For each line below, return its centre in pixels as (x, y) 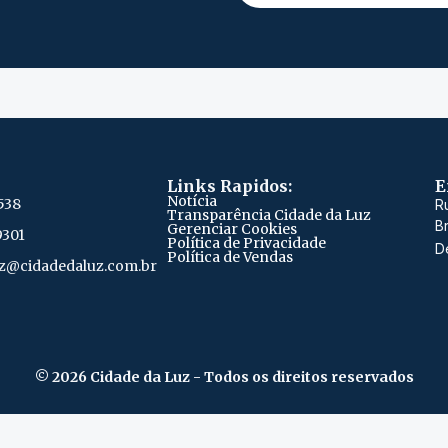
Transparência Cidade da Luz (269, 215)
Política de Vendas (230, 257)
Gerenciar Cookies (232, 229)
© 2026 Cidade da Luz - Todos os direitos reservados (224, 376)
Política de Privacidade (246, 243)
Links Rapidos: (229, 186)
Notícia (192, 201)
